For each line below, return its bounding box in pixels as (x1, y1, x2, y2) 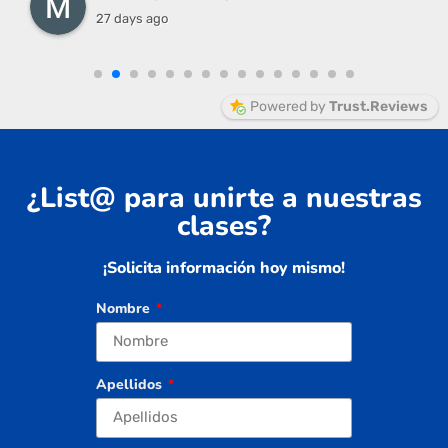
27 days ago (96, 10, 168, 26)
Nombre (95, 298, 154, 318)
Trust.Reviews (329, 97, 428, 115)
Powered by (250, 97, 329, 115)
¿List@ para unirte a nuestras (26, 178, 422, 217)
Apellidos (95, 374, 166, 394)
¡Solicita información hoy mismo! (103, 256, 345, 279)
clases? (177, 206, 271, 245)
